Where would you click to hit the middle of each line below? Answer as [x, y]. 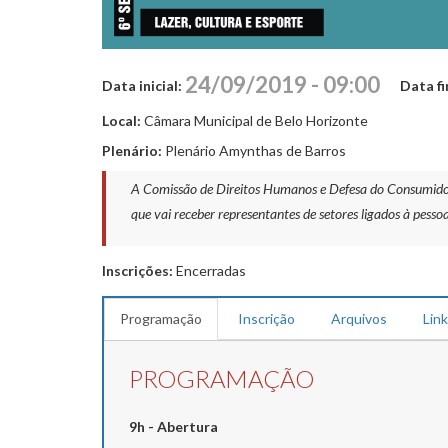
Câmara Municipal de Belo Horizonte [256, 120]
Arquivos [359, 318]
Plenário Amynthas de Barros [255, 150]
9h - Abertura [173, 426]
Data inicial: [143, 85]
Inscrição [266, 318]
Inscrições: [139, 270]
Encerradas [211, 270]
